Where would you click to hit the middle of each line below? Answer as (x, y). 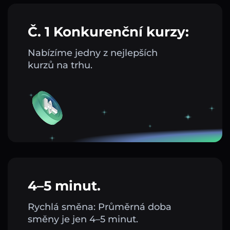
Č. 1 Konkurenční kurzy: (108, 32)
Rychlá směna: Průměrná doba (100, 207)
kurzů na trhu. (60, 65)
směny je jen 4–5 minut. (83, 219)
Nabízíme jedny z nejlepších (93, 53)
